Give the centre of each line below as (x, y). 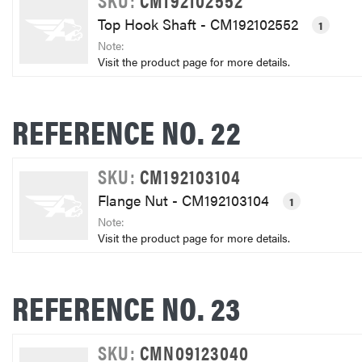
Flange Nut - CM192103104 (185, 200)
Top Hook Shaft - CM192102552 (200, 23)
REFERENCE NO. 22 (126, 131)
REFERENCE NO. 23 (126, 307)
